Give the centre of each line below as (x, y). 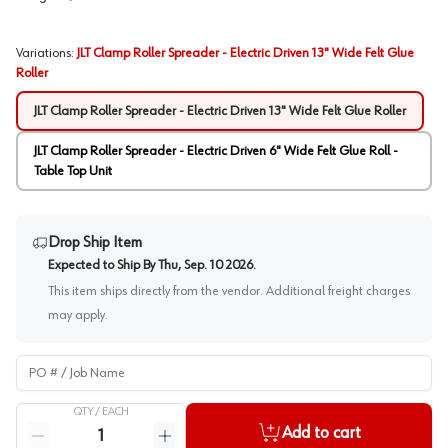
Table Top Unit (73, 171)
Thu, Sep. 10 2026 (205, 265)
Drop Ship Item (95, 243)
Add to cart (321, 433)
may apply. (78, 315)
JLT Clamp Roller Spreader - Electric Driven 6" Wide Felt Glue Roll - (216, 151)
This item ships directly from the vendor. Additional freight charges (229, 291)
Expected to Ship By (101, 265)
